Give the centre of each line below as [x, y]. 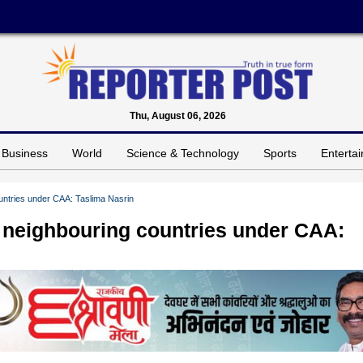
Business [25, 153]
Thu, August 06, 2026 [177, 115]
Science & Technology [183, 153]
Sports [280, 153]
